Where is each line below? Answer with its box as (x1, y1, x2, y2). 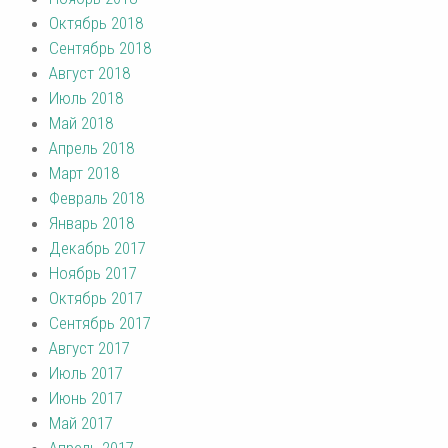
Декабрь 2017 (49, 238, 146, 259)
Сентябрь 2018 (49, 38, 151, 59)
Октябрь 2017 (49, 288, 143, 309)
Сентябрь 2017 (49, 313, 151, 334)
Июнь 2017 (49, 388, 123, 409)
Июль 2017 (49, 363, 123, 384)
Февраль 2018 (49, 188, 144, 209)
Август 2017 (49, 338, 130, 359)
